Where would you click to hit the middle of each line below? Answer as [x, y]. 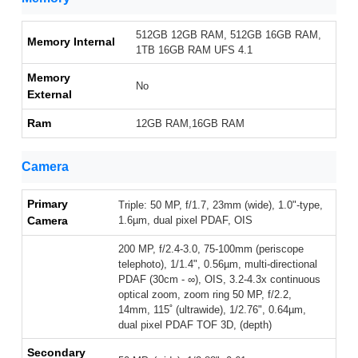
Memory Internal [71, 42]
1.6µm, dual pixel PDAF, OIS [185, 221]
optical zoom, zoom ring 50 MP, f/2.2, [205, 295]
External [50, 95]
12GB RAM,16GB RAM [190, 124]
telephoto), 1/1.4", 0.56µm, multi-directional [218, 265]
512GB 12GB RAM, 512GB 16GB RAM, [229, 35]
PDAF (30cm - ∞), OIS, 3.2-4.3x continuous [219, 280]
